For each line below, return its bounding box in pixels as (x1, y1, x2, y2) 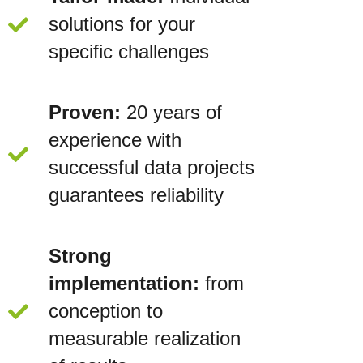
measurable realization (49, 327, 241, 350)
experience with (49, 129, 182, 152)
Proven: (49, 101, 122, 124)
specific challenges (49, 41, 210, 63)
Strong (49, 245, 113, 267)
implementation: (49, 272, 200, 295)
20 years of (121, 101, 223, 124)
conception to (49, 300, 164, 322)
